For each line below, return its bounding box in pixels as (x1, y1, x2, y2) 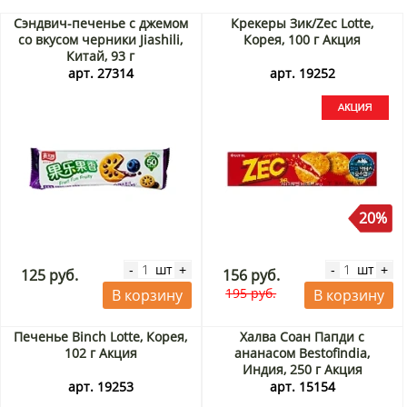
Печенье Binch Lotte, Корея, (14, 328, 188, 346)
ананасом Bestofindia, (234, 344, 371, 362)
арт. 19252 (269, 65, 335, 83)
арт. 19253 (67, 378, 134, 396)
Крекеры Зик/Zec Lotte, (231, 15, 374, 33)
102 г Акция (64, 344, 137, 362)
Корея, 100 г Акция (243, 31, 362, 49)
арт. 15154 (269, 378, 335, 396)
